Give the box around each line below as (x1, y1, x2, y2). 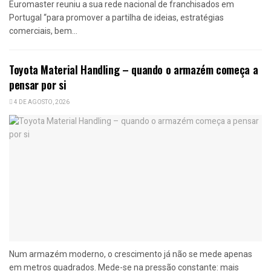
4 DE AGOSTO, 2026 (13, 97, 70, 106)
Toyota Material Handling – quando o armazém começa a (9, 61, 258, 77)
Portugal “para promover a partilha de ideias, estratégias (9, 12, 224, 22)
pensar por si (9, 76, 67, 93)
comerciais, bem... (9, 25, 77, 36)
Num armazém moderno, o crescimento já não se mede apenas (9, 249, 252, 259)
